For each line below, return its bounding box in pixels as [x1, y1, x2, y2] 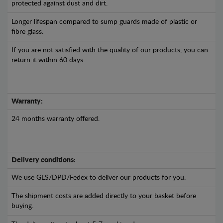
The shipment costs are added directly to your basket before [11, 193, 196, 200]
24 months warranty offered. [11, 115, 100, 123]
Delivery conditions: [11, 157, 76, 164]
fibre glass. [11, 28, 43, 36]
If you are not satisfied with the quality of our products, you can [11, 47, 208, 54]
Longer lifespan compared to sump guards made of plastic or [11, 18, 197, 26]
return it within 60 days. [11, 57, 85, 64]
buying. [11, 203, 33, 210]
